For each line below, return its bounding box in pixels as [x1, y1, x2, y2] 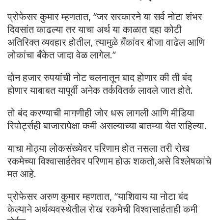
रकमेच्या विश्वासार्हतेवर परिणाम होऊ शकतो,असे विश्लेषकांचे [7, 154, 211, 167]
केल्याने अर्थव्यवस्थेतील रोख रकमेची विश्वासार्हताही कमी [7, 202, 198, 216]
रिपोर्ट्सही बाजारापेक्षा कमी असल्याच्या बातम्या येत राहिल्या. [7, 118, 207, 132]
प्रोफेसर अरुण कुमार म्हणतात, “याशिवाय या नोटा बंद [7, 189, 188, 203]
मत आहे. [7, 166, 36, 180]
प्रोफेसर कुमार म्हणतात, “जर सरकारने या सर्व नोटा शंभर [7, 9, 202, 23]
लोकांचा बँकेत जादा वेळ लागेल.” [7, 48, 116, 61]
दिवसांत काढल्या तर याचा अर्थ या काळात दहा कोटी [7, 22, 182, 36]
